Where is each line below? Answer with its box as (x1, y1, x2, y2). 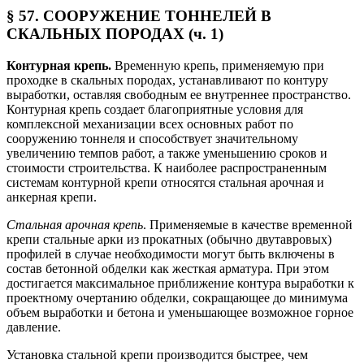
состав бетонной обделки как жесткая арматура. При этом (6, 261, 329, 275)
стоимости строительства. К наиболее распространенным (6, 160, 327, 175)
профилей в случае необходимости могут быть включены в (6, 246, 335, 261)
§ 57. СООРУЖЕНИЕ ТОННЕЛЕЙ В (6, 7, 271, 25)
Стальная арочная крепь (6, 217, 143, 232)
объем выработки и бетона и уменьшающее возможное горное (6, 305, 353, 319)
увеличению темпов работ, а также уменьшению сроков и (6, 145, 327, 160)
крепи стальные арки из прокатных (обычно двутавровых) (6, 232, 331, 246)
